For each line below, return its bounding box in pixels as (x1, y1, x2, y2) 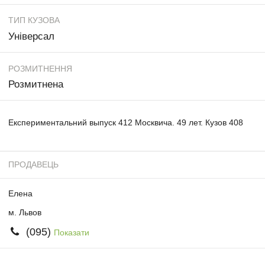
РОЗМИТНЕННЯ (8, 63, 72, 73)
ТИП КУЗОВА (8, 15, 60, 25)
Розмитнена (8, 79, 63, 91)
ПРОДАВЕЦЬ (8, 160, 59, 170)
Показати (53, 227, 89, 237)
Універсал (8, 30, 54, 42)
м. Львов (8, 208, 41, 218)
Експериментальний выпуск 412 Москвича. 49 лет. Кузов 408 (8, 117, 243, 127)
